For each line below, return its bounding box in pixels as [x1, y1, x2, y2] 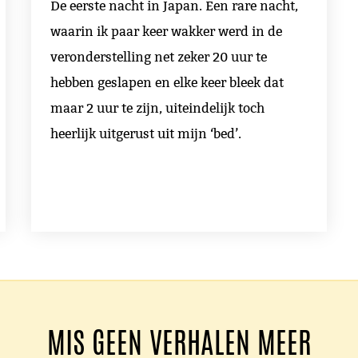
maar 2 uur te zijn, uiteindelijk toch [50, 101, 265, 117]
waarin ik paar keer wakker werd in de [50, 24, 282, 40]
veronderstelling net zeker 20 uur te [50, 50, 267, 66]
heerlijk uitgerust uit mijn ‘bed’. [50, 126, 241, 142]
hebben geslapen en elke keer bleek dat [50, 75, 284, 91]
